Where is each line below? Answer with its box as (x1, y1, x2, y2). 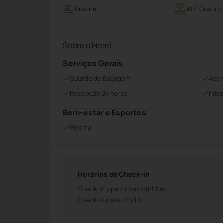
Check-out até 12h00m (78, 195, 146, 204)
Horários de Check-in (78, 169, 150, 179)
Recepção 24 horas (70, 89, 128, 98)
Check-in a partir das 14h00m (78, 184, 165, 193)
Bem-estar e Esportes (63, 107, 146, 118)
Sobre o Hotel (63, 40, 111, 51)
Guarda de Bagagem (70, 74, 131, 83)
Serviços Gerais (63, 58, 123, 69)
